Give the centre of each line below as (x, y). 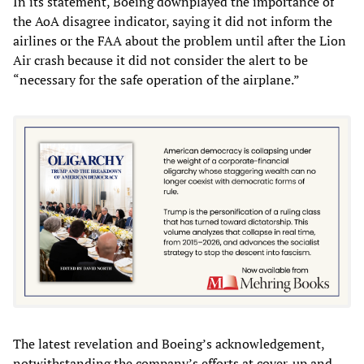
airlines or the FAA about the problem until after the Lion (180, 40)
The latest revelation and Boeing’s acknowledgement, (169, 344)
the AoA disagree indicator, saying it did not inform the (173, 21)
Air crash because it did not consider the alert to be (160, 60)
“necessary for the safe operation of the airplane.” (156, 79)
